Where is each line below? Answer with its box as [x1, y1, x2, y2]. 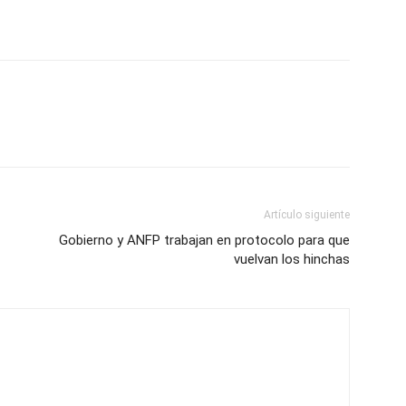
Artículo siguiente [264, 208, 350, 221]
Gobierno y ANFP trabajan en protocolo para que [59, 231, 350, 248]
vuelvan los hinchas [234, 250, 350, 267]
